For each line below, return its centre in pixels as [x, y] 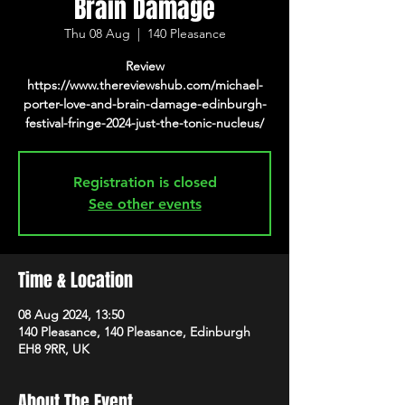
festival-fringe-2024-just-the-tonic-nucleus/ [145, 123]
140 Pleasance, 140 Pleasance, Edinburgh [134, 332]
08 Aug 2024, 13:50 [71, 315]
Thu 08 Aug [97, 33]
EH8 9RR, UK [54, 349]
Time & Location [75, 280]
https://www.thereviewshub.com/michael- [145, 85]
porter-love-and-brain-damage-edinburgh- [145, 104]
